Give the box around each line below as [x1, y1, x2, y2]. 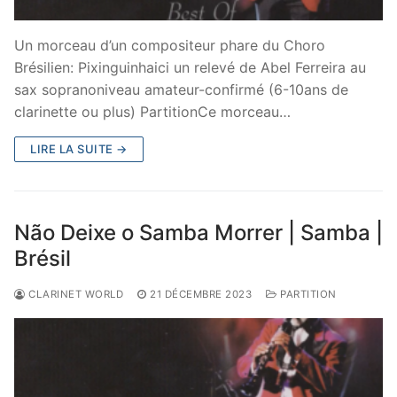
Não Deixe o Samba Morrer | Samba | [14, 220, 383, 246]
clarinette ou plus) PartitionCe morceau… [14, 103, 291, 121]
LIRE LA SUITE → [30, 142, 128, 157]
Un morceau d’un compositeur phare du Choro [14, 36, 325, 55]
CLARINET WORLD [25, 288, 123, 301]
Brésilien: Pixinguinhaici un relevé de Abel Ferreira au [14, 58, 366, 77]
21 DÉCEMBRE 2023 [150, 288, 252, 301]
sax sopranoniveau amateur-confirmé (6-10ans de [14, 81, 348, 99]
